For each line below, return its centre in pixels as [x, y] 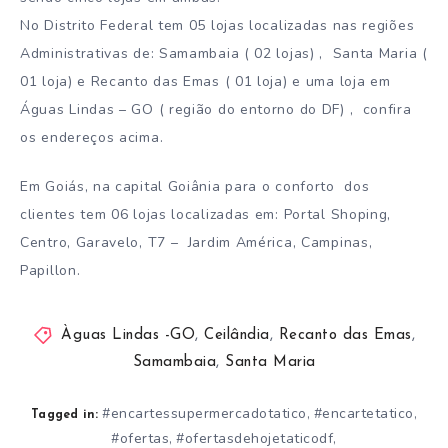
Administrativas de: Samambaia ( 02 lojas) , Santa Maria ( [224, 53]
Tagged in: [65, 415]
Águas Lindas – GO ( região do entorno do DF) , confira [216, 109]
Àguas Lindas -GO [128, 336]
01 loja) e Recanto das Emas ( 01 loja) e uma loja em [205, 81]
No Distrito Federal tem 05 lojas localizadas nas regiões [217, 25]
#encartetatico [363, 414]
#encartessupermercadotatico [204, 414]
